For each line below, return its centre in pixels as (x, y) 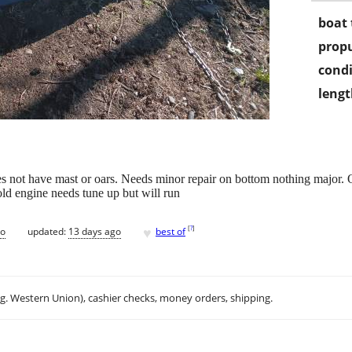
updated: (48, 231)
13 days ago (95, 231)
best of (170, 231)
